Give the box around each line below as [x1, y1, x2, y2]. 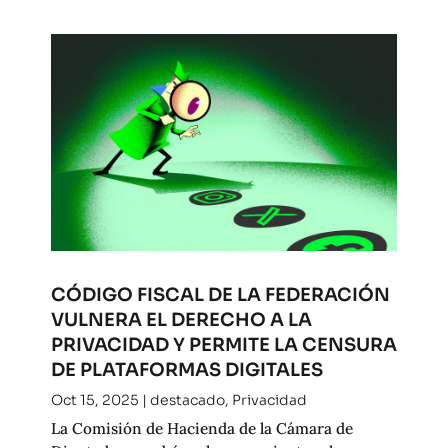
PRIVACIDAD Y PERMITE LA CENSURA [50, 333, 397, 357]
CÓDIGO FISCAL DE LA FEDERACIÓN [50, 283, 390, 307]
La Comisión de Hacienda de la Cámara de [50, 418, 353, 439]
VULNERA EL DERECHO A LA [50, 308, 312, 332]
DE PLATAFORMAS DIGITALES [50, 358, 323, 382]
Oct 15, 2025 [50, 391, 139, 410]
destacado [149, 391, 225, 410]
